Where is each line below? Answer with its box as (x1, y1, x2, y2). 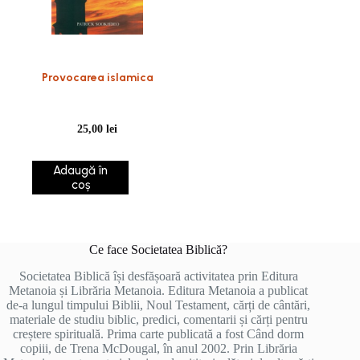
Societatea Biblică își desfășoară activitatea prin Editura (18, 268, 298, 283)
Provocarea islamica (41, 71, 153, 84)
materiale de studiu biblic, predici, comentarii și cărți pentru (9, 312, 308, 326)
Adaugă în (53, 163, 108, 178)
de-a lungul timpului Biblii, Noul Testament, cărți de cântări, (6, 297, 311, 312)
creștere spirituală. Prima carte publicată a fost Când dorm (13, 326, 305, 341)
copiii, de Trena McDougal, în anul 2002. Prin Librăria (19, 341, 297, 355)
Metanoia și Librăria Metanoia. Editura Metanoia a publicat (9, 283, 309, 297)
